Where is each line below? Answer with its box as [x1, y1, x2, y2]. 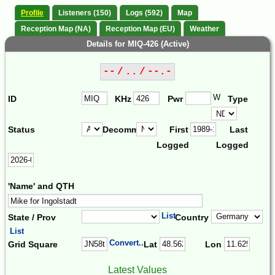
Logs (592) [126, 9, 163, 18]
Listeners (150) [58, 9, 111, 18]
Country [175, 212, 209, 222]
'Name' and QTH [8, 181, 74, 192]
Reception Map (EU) [106, 24, 175, 33]
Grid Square [8, 239, 58, 250]
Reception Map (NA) [21, 24, 91, 33]
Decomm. [102, 125, 141, 135]
